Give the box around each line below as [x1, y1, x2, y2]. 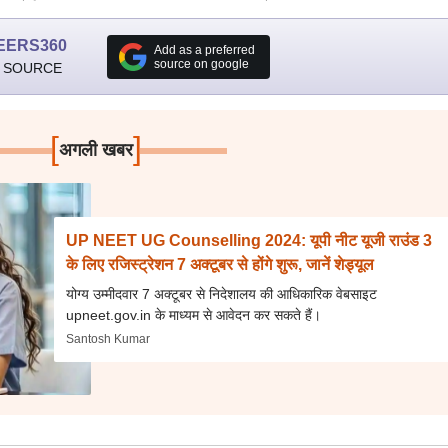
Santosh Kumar [66, 331, 151, 346]
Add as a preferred [153, 42, 255, 57]
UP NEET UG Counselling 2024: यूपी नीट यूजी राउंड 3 [66, 231, 433, 249]
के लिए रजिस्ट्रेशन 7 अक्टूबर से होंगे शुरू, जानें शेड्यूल [66, 255, 375, 273]
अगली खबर [59, 140, 134, 160]
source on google [153, 56, 249, 71]
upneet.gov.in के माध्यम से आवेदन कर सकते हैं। [66, 306, 322, 323]
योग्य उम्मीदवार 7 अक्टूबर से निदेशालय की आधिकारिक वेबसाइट [66, 285, 378, 302]
